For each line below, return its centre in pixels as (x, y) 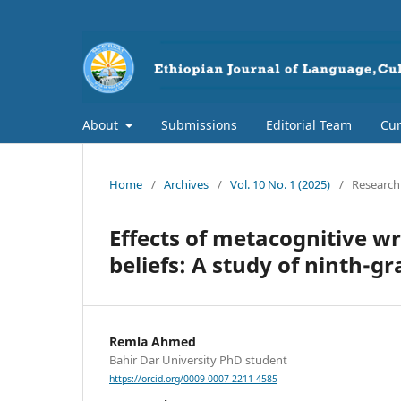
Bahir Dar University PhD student (198, 359)
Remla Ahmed (153, 341)
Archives (186, 184)
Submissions (199, 124)
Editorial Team (308, 124)
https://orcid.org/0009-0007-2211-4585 (193, 379)
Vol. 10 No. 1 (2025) (280, 184)
